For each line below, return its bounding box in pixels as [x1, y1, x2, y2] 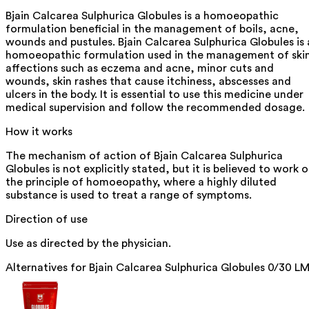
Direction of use [6, 213, 88, 225]
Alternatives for [6, 261, 89, 273]
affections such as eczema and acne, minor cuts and [6, 62, 274, 74]
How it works [6, 126, 72, 137]
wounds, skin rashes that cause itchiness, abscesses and [6, 75, 291, 87]
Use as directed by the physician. [6, 237, 171, 249]
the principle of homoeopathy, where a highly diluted [6, 176, 277, 188]
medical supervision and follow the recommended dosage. [6, 101, 305, 113]
